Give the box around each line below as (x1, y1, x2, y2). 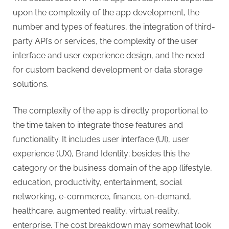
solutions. (13, 79, 49, 89)
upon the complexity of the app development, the (13, 8, 199, 18)
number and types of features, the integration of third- (13, 22, 215, 32)
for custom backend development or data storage (13, 65, 202, 75)
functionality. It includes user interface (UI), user (13, 134, 189, 145)
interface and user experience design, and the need (13, 51, 204, 61)
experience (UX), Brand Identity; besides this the (13, 149, 190, 159)
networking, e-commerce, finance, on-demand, (13, 192, 191, 202)
